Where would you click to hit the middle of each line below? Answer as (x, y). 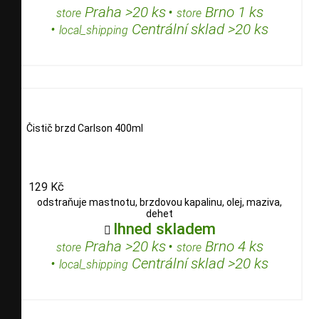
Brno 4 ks (232, 247)
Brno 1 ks (232, 12)
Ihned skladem (164, 229)
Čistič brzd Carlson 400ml (85, 128)
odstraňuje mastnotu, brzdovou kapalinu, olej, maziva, (159, 203)
